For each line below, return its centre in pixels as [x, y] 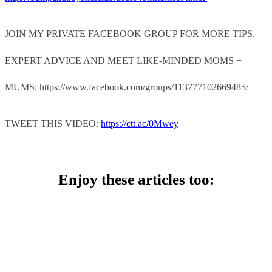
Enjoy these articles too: [136, 179]
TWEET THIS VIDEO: [53, 123]
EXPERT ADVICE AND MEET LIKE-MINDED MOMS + [123, 60]
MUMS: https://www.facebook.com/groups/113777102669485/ [127, 87]
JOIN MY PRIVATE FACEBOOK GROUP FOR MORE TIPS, [130, 33]
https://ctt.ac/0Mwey [140, 123]
